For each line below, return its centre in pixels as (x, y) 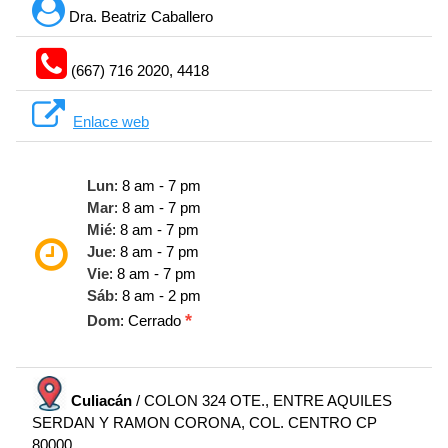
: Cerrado (152, 321)
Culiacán (101, 401)
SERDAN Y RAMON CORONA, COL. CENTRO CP (204, 423)
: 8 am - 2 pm (157, 296)
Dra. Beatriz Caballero (139, 17)
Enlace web (111, 122)
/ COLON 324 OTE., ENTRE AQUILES (262, 401)
